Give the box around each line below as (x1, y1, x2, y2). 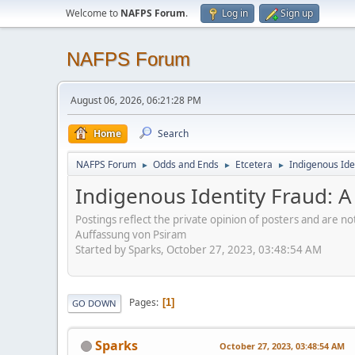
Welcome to (66, 6, 120, 20)
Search (158, 127, 189, 140)
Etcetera (235, 158, 273, 171)
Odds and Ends (153, 158, 219, 171)
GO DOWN (72, 296, 116, 309)
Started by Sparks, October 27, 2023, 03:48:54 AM (75, 242, 322, 257)
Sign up (281, 6, 313, 20)
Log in (222, 6, 248, 20)
